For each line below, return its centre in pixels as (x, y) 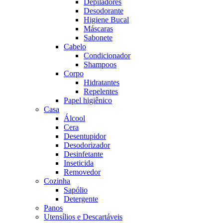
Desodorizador (87, 145)
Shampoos (100, 64)
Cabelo (75, 47)
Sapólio (76, 190)
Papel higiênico (88, 100)
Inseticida (79, 163)
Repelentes (101, 91)
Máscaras (98, 29)
